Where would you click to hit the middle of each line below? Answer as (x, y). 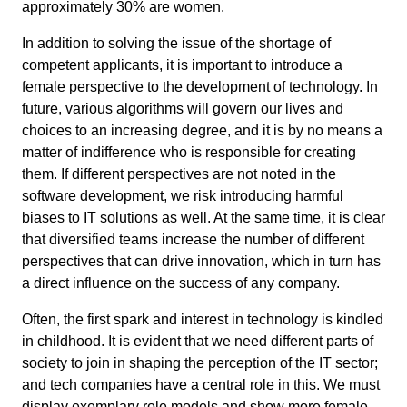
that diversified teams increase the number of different (193, 239)
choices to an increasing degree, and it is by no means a (202, 130)
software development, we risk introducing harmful (183, 195)
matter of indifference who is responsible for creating (189, 152)
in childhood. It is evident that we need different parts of (198, 341)
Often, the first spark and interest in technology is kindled (203, 319)
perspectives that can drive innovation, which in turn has (201, 261)
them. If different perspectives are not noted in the (179, 174)
